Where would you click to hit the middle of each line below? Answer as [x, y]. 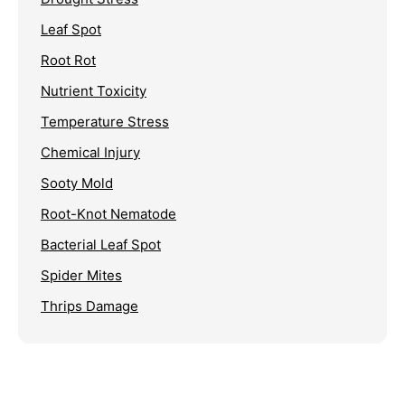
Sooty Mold [77, 183]
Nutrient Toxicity [94, 90]
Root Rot [68, 60]
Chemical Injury [90, 152]
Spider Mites [81, 275]
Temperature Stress [105, 121]
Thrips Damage [89, 306]
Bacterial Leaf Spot [101, 244]
